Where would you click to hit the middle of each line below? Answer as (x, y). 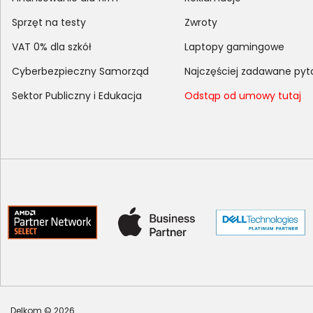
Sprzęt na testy (49, 22)
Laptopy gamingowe (235, 46)
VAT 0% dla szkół (52, 46)
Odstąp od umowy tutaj (243, 95)
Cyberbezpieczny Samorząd (80, 71)
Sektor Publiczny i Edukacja (77, 95)
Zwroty (201, 22)
